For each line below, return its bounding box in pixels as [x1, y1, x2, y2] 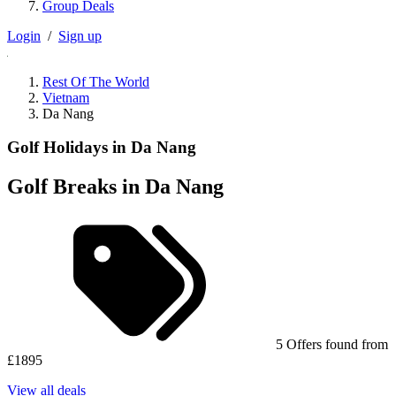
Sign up [58, 27, 102, 43]
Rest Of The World [42, 73, 149, 89]
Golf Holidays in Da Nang [7, 138, 196, 157]
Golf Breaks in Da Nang [7, 175, 224, 199]
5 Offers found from [276, 337, 388, 353]
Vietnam [42, 89, 89, 105]
